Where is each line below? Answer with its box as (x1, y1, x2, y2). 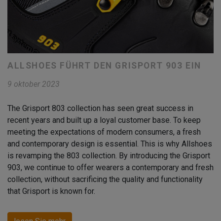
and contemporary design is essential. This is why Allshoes (7, 139, 212, 148)
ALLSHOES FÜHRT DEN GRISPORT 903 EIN (7, 60, 201, 71)
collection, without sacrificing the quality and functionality (7, 174, 203, 184)
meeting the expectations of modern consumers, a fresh (7, 127, 201, 137)
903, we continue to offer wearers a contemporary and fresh (7, 162, 214, 172)
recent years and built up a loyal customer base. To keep (7, 115, 201, 125)
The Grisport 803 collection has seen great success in (7, 103, 193, 113)
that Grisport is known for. (7, 186, 95, 196)
